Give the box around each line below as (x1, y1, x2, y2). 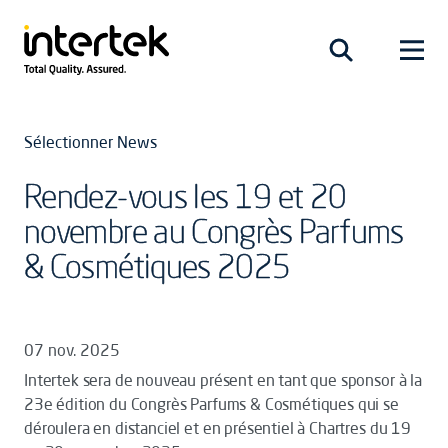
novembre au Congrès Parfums (24, 211, 404, 250)
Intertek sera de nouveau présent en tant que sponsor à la (24, 370, 422, 390)
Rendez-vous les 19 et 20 (24, 176, 347, 215)
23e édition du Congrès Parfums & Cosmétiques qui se (24, 394, 399, 414)
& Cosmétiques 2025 (24, 246, 291, 285)
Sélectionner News (24, 132, 157, 152)
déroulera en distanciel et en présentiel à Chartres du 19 (24, 418, 411, 438)
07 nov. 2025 (24, 340, 120, 360)
